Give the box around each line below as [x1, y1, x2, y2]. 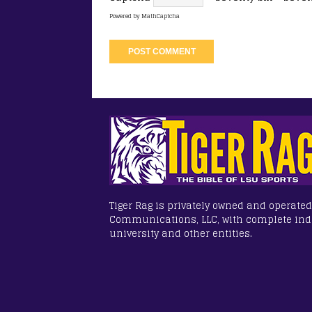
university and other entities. [109, 226, 252, 242]
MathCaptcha [141, 11, 180, 22]
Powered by [109, 11, 141, 22]
